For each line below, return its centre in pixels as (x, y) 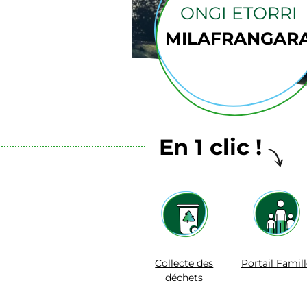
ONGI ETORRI (238, 13)
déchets (184, 277)
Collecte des (184, 263)
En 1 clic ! (210, 147)
